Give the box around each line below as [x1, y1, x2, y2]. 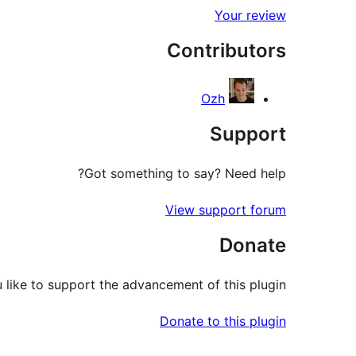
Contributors [167, 39, 286, 63]
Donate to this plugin [160, 313, 286, 330]
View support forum [165, 202, 286, 219]
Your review [215, 7, 286, 24]
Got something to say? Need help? [84, 165, 286, 182]
